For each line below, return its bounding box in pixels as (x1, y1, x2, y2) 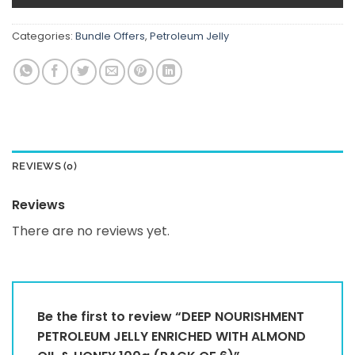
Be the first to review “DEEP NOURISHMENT (37, 307, 304, 326)
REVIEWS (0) (12, 160, 77, 173)
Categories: (12, 29, 75, 44)
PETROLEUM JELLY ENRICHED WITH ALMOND (37, 327, 306, 346)
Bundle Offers (75, 29, 145, 44)
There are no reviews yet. (12, 222, 170, 241)
